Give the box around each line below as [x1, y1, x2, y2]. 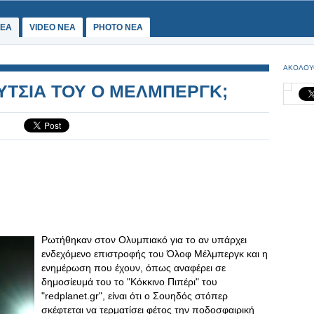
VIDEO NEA [29, 22, 76, 32]
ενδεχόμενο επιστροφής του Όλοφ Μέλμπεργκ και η [41, 248, 268, 259]
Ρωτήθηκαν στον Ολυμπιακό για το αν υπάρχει [41, 234, 247, 245]
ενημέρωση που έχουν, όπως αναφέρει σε [41, 262, 226, 273]
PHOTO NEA [93, 22, 143, 32]
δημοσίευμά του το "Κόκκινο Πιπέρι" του [41, 276, 217, 287]
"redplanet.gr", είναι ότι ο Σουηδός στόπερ [41, 290, 228, 301]
